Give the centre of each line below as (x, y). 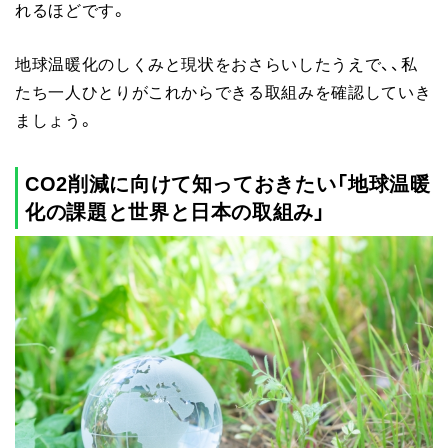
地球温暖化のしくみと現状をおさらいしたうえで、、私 (216, 62)
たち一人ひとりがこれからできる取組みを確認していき (223, 90)
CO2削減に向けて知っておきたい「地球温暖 (228, 182)
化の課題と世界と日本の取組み (170, 210)
